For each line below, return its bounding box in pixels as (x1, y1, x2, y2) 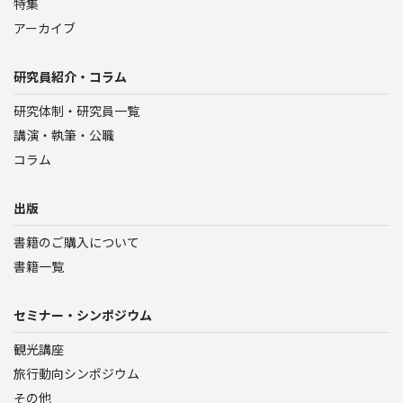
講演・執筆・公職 (13, 125, 114, 144)
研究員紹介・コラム (13, 67, 127, 85)
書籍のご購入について (13, 232, 139, 251)
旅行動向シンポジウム (13, 363, 139, 382)
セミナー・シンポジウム (13, 305, 152, 324)
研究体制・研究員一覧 (13, 101, 139, 120)
